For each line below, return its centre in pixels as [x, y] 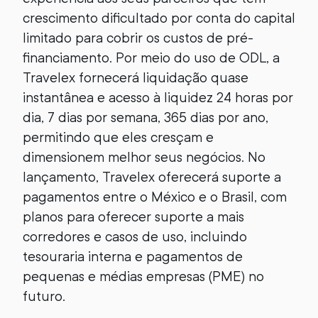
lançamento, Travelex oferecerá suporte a [152, 177]
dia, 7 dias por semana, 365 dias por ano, [146, 117]
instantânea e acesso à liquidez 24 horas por [158, 98]
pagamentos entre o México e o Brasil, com [155, 197]
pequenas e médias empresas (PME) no [143, 276]
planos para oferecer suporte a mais [133, 217]
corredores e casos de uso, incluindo [135, 237]
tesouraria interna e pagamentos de [133, 257]
